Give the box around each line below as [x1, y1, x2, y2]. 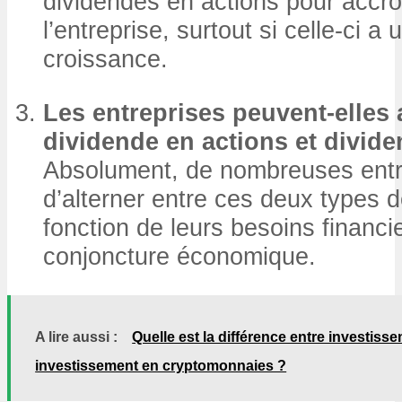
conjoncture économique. [43, 241, 316, 270]
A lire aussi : [35, 329, 118, 345]
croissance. [43, 45, 168, 74]
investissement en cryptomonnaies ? [35, 358, 287, 373]
